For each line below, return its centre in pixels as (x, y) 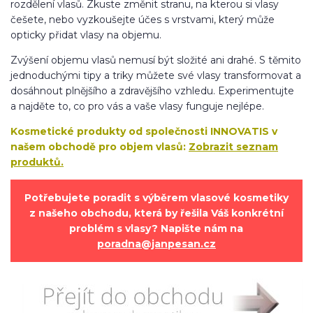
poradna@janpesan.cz (156, 243)
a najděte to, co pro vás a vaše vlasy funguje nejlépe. (137, 106)
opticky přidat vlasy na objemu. (86, 35)
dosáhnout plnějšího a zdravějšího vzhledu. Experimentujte (152, 90)
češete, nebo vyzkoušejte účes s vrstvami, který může (143, 19)
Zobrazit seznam (233, 146)
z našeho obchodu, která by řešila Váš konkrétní (156, 213)
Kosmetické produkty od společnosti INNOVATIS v (144, 131)
